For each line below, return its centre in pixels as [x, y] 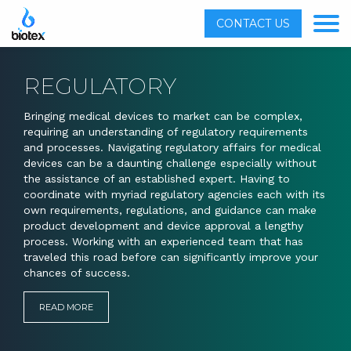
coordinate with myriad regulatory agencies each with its [174, 195]
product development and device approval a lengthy [163, 226]
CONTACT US [253, 24]
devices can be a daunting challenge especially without [170, 163]
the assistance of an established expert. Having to [157, 179]
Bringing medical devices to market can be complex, [163, 116]
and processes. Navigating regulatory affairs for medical [172, 148]
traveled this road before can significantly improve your [171, 257]
